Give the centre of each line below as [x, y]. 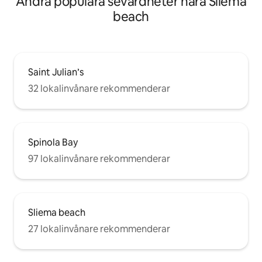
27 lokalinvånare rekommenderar [99, 229]
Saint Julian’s [56, 72]
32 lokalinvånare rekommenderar [99, 88]
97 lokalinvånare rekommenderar [99, 158]
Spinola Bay [53, 142]
